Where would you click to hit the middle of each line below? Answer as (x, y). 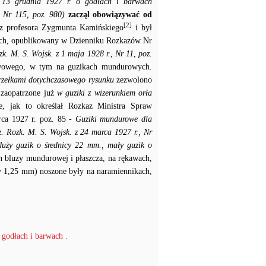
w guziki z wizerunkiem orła (104, 93)
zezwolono (133, 80)
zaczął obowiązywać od (110, 15)
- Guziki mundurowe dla (111, 119)
